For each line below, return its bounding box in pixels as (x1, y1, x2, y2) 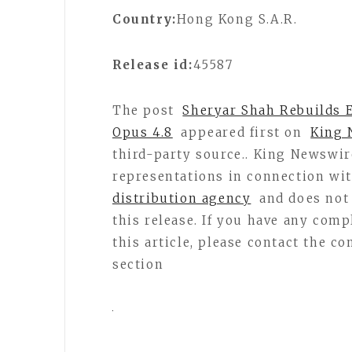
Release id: (112, 57, 193, 72)
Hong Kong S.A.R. (176, 12, 298, 27)
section (112, 257, 164, 272)
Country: (112, 12, 177, 27)
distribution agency (112, 191, 251, 206)
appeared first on (176, 125, 307, 140)
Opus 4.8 (112, 125, 173, 140)
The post (112, 103, 179, 118)
